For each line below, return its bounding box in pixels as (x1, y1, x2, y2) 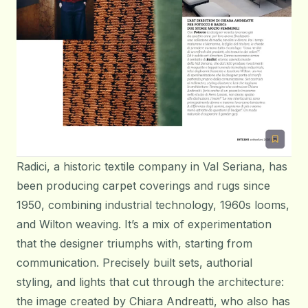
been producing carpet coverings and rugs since (16, 179, 270, 193)
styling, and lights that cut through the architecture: (16, 275, 284, 289)
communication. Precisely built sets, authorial (16, 256, 252, 270)
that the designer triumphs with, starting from (16, 236, 252, 251)
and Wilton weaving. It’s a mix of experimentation (16, 217, 272, 232)
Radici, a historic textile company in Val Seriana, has (16, 159, 287, 174)
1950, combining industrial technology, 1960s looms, (16, 198, 289, 212)
